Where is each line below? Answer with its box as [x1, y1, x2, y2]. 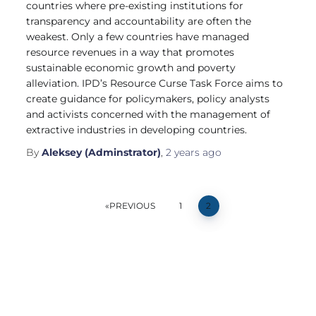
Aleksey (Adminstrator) [42, 146, 162, 159]
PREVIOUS [109, 200, 155, 211]
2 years [166, 146, 200, 159]
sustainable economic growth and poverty [26, 61, 236, 74]
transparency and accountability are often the [26, 15, 252, 28]
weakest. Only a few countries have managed [26, 30, 250, 43]
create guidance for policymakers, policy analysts [26, 92, 270, 105]
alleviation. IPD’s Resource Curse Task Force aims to [26, 77, 284, 90]
